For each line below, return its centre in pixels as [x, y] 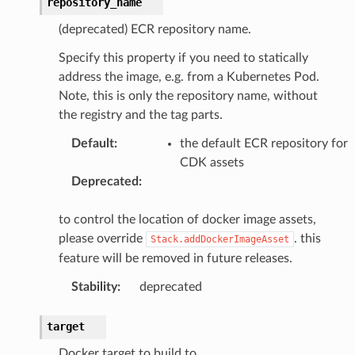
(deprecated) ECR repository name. [155, 29]
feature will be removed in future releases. [175, 258]
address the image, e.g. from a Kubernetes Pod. [189, 76]
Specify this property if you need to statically [183, 57]
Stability [94, 286]
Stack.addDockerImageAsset [219, 239]
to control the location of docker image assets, [187, 219]
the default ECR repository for [263, 143]
